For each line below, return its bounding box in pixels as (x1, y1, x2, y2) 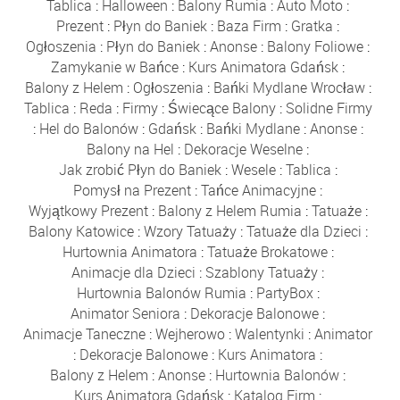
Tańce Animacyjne (201, 179, 317, 200)
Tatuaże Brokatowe (206, 241, 328, 262)
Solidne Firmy (285, 97, 372, 118)
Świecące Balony (167, 97, 276, 118)
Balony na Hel (87, 138, 175, 159)
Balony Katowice (28, 221, 134, 241)
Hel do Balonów (38, 118, 138, 138)
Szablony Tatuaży (205, 262, 319, 282)
